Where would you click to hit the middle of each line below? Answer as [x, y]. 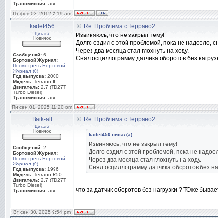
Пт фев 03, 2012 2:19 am [42, 13]
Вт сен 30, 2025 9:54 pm [42, 212]
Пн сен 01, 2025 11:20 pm [42, 107]
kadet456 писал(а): [111, 135]
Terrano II [44, 82]
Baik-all [42, 119]
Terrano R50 [47, 174]
